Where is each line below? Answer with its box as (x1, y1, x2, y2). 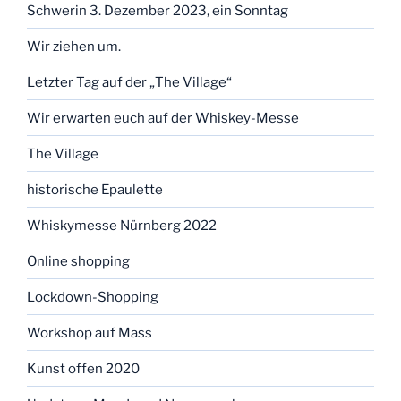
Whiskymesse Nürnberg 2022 (27, 217, 217, 234)
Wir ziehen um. (27, 38, 121, 55)
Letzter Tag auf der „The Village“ (27, 73, 232, 90)
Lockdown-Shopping (27, 288, 158, 305)
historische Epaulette (27, 181, 163, 198)
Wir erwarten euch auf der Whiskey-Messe (27, 109, 299, 126)
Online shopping (27, 252, 130, 269)
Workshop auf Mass (27, 324, 152, 341)
